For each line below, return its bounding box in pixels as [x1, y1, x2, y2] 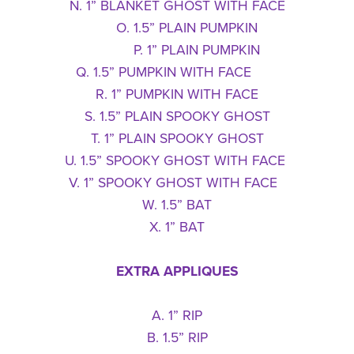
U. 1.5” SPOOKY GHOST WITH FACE [65, 153, 289, 170]
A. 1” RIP [152, 307, 202, 325]
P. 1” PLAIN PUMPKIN [94, 42, 260, 59]
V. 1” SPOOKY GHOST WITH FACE [69, 175, 285, 192]
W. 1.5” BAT [142, 197, 212, 214]
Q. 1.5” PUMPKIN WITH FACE [75, 64, 279, 81]
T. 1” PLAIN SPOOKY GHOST [90, 130, 264, 148]
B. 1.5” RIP [146, 330, 208, 347]
